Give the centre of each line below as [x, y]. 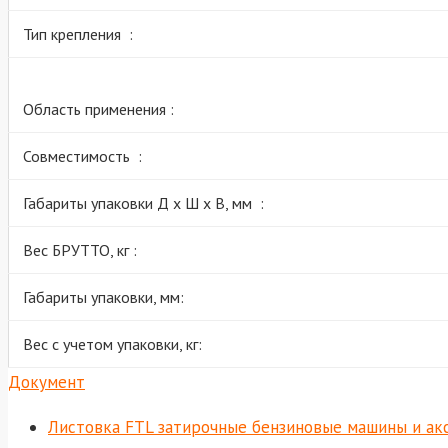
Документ [46, 381]
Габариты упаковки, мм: [103, 296]
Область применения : [98, 108]
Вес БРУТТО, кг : [80, 249]
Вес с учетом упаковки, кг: [112, 343]
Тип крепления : [78, 33]
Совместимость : [82, 155]
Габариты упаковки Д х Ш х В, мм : [143, 202]
